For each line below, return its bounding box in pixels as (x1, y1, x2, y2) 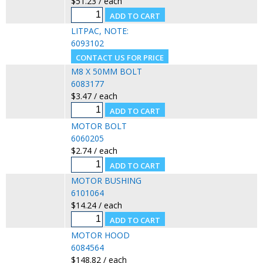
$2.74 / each (70, 144, 117, 156)
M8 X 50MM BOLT (70, 65, 142, 77)
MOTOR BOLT (70, 120, 127, 131)
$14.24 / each (70, 199, 122, 211)
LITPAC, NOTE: (70, 25, 129, 36)
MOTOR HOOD (70, 229, 130, 241)
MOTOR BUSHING (70, 174, 141, 186)
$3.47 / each (70, 90, 117, 102)
